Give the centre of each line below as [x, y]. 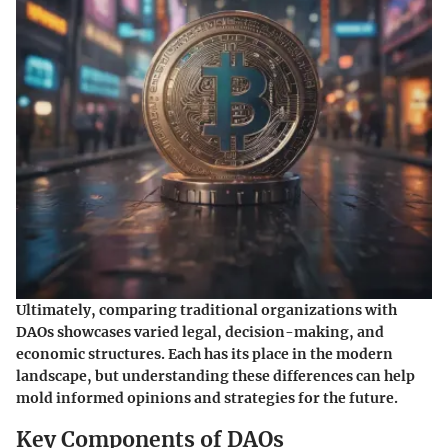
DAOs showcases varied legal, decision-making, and [200, 332]
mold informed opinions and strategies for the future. [207, 398]
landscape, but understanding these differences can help [215, 376]
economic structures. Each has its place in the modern [204, 354]
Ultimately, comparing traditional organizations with [206, 310]
